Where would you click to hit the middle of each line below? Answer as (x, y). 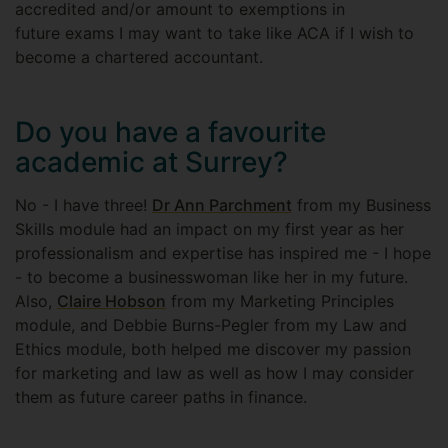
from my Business (361, 205)
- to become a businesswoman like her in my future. (211, 277)
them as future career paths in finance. (161, 397)
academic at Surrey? (151, 162)
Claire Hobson (111, 301)
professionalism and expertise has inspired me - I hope (223, 253)
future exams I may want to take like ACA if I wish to (214, 33)
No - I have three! (83, 205)
